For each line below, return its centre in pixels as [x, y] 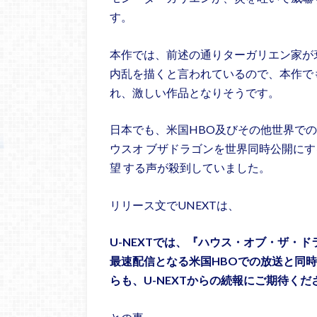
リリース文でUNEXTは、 [174, 204]
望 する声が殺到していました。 [190, 168]
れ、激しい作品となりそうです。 [195, 92]
